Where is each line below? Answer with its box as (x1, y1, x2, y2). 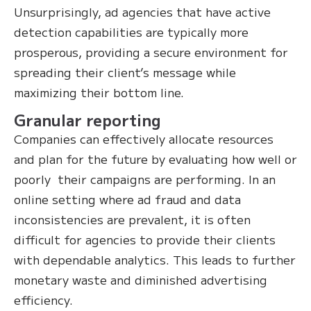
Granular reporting (14, 108, 161, 131)
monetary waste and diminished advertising (14, 271, 267, 289)
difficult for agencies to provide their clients (14, 230, 276, 249)
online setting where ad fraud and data (14, 190, 241, 208)
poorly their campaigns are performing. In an (14, 170, 276, 188)
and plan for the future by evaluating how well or (14, 150, 297, 168)
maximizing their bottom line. (14, 83, 187, 101)
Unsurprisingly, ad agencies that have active (14, 3, 271, 21)
